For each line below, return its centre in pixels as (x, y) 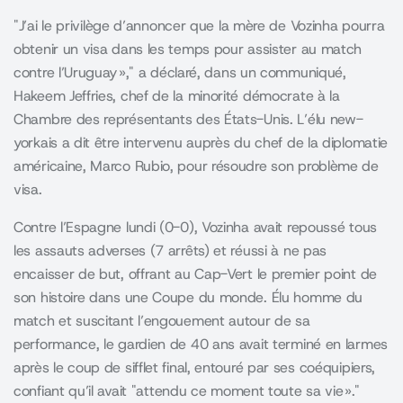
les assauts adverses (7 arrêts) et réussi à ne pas (170, 251)
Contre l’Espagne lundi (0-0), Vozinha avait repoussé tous (195, 227)
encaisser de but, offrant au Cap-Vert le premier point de (195, 274)
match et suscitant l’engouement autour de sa (162, 321)
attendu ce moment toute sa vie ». (245, 391)
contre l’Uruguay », (72, 72)
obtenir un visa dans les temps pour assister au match (188, 49)
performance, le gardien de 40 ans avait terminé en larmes (201, 344)
